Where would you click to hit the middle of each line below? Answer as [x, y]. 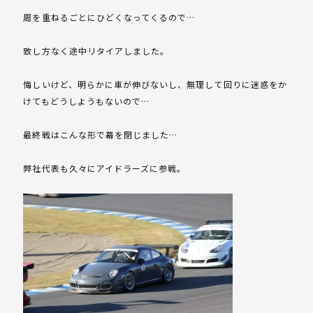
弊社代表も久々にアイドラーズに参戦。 [105, 168]
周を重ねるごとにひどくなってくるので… [109, 17]
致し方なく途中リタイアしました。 [96, 51]
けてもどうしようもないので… [87, 101]
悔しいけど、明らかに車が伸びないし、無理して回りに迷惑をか [155, 85]
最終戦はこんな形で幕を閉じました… [101, 135]
